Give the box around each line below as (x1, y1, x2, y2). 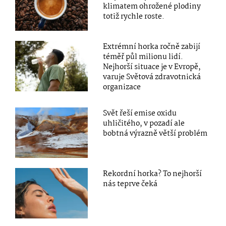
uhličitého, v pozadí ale (103, 118, 185, 130)
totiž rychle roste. (103, 11, 165, 23)
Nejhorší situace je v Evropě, (103, 61, 201, 74)
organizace (103, 81, 141, 94)
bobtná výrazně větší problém (103, 128, 208, 140)
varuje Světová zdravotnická (103, 71, 201, 84)
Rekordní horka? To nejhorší (103, 168, 202, 181)
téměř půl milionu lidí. (103, 51, 184, 64)
